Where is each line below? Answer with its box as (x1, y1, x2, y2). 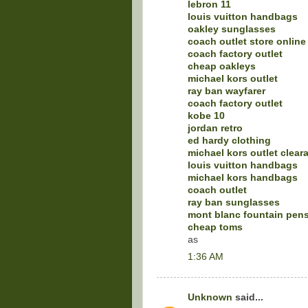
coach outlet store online (188, 36, 306, 47)
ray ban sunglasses (188, 197, 280, 208)
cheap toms (188, 221, 243, 232)
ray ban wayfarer (188, 85, 265, 96)
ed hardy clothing (188, 135, 271, 146)
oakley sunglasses (188, 23, 276, 34)
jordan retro (188, 122, 243, 133)
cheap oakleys (188, 60, 256, 71)
